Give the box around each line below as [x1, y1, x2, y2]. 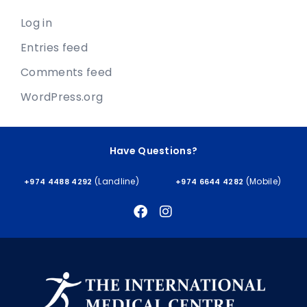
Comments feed [21, 64, 112, 80]
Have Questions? [109, 143, 198, 158]
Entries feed [21, 39, 88, 56]
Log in [21, 14, 52, 31]
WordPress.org [21, 88, 103, 105]
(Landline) [94, 175, 140, 187]
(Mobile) [245, 175, 282, 187]
